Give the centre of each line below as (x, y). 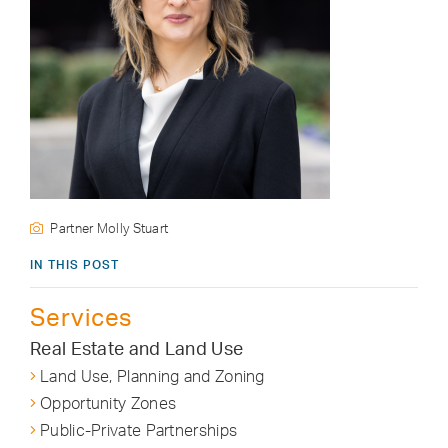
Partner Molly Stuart (109, 227)
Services (81, 316)
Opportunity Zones (108, 402)
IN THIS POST (74, 264)
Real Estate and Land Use (137, 347)
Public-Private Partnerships (139, 429)
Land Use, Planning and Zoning (152, 375)
